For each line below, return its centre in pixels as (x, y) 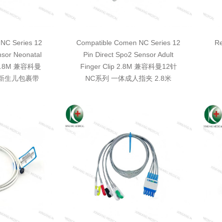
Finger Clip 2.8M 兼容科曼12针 (128, 66)
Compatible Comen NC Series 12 (128, 43)
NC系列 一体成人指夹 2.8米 (128, 78)
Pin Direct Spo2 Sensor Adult (128, 55)
